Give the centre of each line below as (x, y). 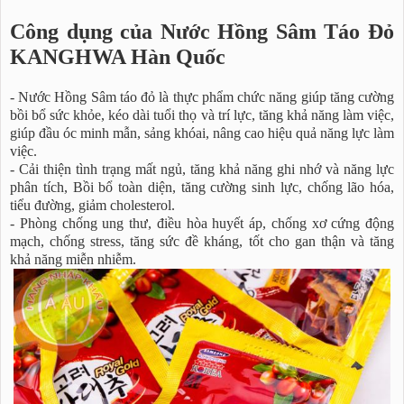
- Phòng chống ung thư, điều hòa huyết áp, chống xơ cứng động (202, 223)
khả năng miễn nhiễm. (73, 259)
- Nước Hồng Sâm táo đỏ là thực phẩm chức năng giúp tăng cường (202, 96)
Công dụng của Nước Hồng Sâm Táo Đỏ (202, 32)
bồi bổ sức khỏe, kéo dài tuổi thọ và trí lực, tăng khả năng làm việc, (202, 115)
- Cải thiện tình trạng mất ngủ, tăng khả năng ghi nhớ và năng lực (202, 169)
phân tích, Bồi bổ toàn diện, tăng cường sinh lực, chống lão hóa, (202, 187)
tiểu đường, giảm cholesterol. (92, 205)
